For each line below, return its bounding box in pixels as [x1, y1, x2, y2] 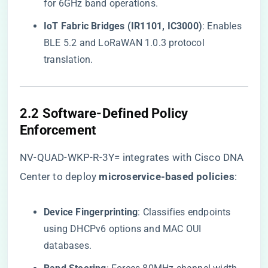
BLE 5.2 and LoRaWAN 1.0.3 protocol [44, 37, 205, 48]
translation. [44, 54, 93, 65]
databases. [44, 240, 92, 251]
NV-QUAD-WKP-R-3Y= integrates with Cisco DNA [20, 151, 244, 163]
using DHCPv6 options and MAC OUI [44, 223, 202, 234]
